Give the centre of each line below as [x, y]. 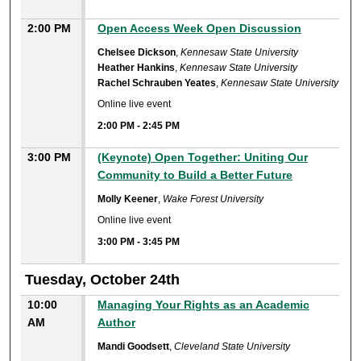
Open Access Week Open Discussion [200, 28]
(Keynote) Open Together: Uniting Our [203, 157]
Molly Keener [128, 199]
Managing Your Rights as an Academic [204, 304]
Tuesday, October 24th [103, 279]
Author [117, 322]
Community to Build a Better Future [195, 174]
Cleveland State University [232, 346]
